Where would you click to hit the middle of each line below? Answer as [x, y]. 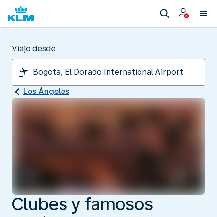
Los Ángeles [46, 91]
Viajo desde [34, 49]
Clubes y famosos [82, 204]
